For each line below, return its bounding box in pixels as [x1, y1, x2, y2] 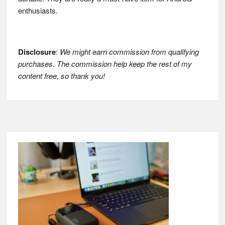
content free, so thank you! [18, 70, 105, 81]
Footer [17, 140, 58, 159]
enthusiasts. [18, 5, 58, 16]
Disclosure [18, 46, 56, 58]
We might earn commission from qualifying [59, 46, 199, 57]
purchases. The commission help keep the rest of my [18, 58, 192, 69]
